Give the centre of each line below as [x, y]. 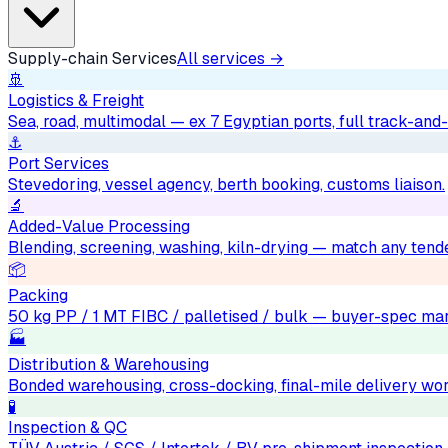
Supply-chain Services [92, 58]
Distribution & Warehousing [108, 364]
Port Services [58, 163]
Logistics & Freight [76, 100]
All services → [230, 58]
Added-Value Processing [99, 226]
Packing [38, 295]
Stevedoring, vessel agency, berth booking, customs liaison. [226, 184]
